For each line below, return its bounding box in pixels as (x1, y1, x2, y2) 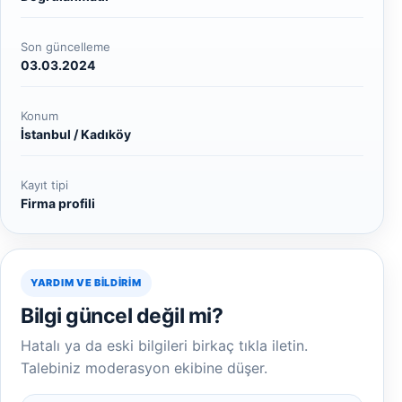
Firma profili (21, 196, 95, 211)
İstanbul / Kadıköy (21, 127, 131, 142)
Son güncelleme (21, 39, 110, 54)
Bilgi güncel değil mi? (21, 303, 223, 328)
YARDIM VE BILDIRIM (31, 276, 142, 289)
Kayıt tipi (21, 178, 68, 192)
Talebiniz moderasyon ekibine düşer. (21, 359, 267, 377)
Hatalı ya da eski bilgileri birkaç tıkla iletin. (21, 336, 308, 354)
